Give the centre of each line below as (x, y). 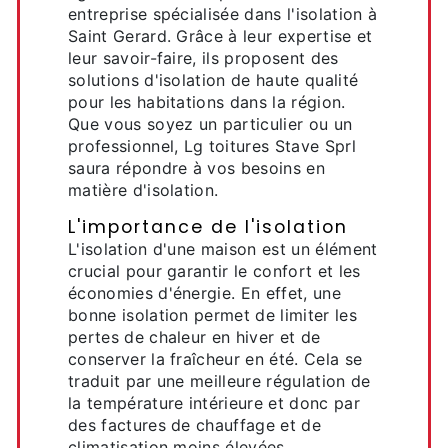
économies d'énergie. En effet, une (204, 293)
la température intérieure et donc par (214, 403)
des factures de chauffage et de (194, 425)
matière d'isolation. (143, 190)
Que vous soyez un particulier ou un (210, 124)
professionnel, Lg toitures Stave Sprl (212, 146)
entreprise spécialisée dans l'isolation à (223, 14)
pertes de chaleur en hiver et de (194, 337)
